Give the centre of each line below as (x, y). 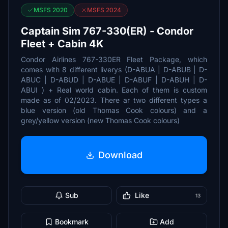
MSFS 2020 (51, 10)
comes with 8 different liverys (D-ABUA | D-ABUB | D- (114, 69)
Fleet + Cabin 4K (62, 44)
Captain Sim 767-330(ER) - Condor (107, 31)
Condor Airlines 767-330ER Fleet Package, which (114, 59)
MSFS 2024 (104, 10)
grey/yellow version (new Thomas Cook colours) (100, 120)
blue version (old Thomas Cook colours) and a (114, 110)
